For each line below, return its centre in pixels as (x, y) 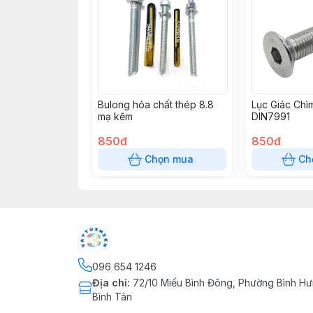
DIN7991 (271, 116)
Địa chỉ (110, 283)
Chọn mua (169, 159)
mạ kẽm (115, 116)
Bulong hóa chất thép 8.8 (156, 104)
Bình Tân (112, 297)
